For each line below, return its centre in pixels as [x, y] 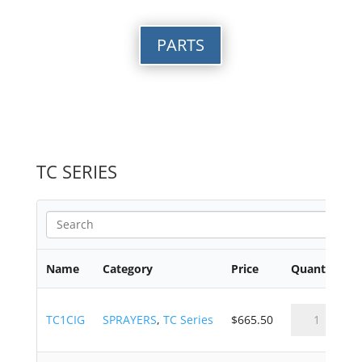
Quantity [315, 268]
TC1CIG [65, 319]
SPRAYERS [129, 319]
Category [127, 268]
